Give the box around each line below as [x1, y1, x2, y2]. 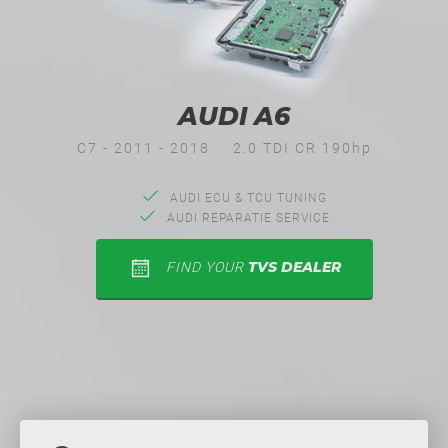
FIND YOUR [165, 258, 248, 275]
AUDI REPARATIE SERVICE [162, 210, 330, 225]
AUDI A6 [178, 100, 290, 131]
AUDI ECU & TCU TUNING [165, 190, 327, 205]
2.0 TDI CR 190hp [232, 139, 372, 156]
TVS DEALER [247, 257, 341, 276]
